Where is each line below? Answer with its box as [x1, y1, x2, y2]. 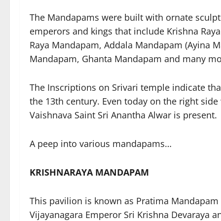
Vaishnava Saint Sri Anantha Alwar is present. [30, 109, 217, 121]
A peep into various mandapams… [30, 138, 172, 149]
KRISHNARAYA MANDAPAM [30, 166, 149, 178]
